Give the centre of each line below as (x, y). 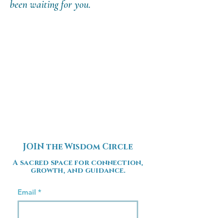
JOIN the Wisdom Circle (78, 147)
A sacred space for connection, (78, 163)
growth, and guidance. (78, 171)
